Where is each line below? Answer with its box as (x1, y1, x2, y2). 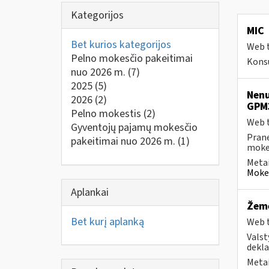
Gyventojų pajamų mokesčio (71, 120, 198, 135)
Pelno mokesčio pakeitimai (71, 51, 193, 66)
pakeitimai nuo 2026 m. (71, 134, 178, 149)
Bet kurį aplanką (71, 214, 144, 229)
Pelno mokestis (71, 106, 144, 121)
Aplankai (71, 184, 109, 200)
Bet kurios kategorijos (71, 37, 171, 52)
